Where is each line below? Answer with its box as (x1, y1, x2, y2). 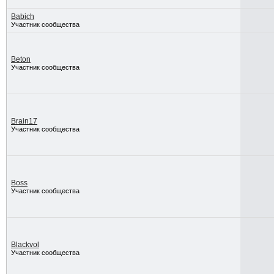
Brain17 (10, 117, 37, 125)
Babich (10, 12, 34, 21)
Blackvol (10, 240, 39, 249)
